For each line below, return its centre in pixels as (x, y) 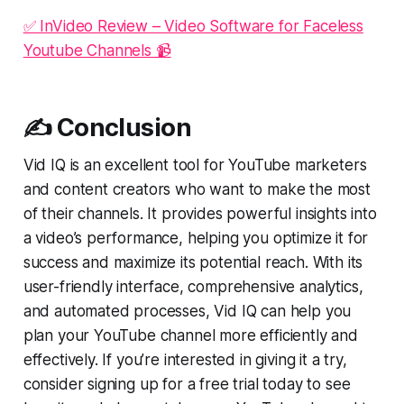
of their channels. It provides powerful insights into (200, 214)
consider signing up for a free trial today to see (187, 385)
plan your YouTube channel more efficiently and (190, 336)
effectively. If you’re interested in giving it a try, (185, 360)
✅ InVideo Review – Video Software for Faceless (193, 27)
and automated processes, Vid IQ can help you (187, 312)
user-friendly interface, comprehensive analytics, (193, 287)
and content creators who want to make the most (197, 190)
